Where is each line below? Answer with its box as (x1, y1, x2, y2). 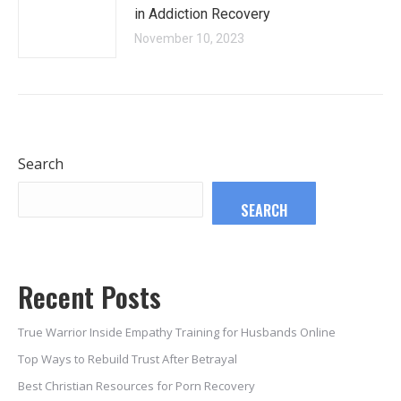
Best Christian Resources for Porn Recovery (18, 378, 255, 394)
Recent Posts (18, 277, 161, 317)
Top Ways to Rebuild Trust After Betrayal (18, 351, 237, 367)
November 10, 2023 (134, 31, 244, 46)
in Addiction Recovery (134, 5, 270, 22)
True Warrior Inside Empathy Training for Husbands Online (18, 324, 336, 340)
